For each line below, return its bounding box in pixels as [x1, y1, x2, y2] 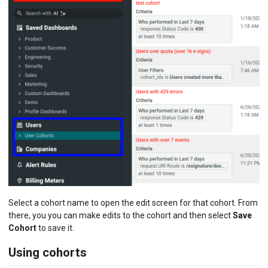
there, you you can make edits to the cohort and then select [8, 210, 233, 220]
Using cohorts [8, 245, 87, 260]
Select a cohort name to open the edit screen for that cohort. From [8, 197, 258, 208]
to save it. [36, 223, 74, 233]
